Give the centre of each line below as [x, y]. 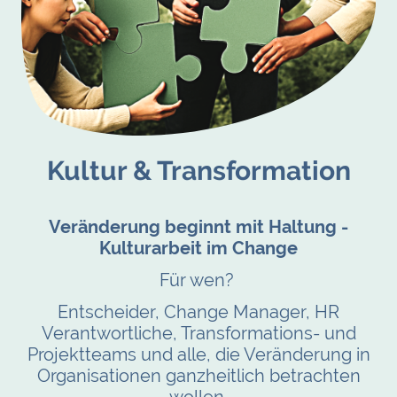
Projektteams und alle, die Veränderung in [198, 355]
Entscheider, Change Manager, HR [198, 312]
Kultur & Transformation [198, 170]
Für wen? [198, 280]
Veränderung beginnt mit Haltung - [198, 226]
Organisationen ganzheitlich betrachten [198, 376]
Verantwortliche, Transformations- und [198, 334]
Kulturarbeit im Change [198, 248]
